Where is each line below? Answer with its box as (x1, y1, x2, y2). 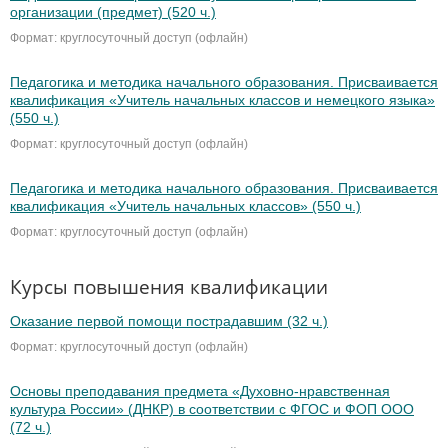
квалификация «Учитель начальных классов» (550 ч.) (10, 198, 361, 215)
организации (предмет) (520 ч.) (10, 4, 216, 21)
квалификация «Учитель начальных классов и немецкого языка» (10, 92, 435, 109)
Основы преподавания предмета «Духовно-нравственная (10, 383, 390, 400)
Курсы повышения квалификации (10, 274, 328, 301)
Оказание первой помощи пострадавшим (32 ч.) (10, 313, 328, 330)
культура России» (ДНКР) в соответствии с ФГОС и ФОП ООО (10, 401, 414, 418)
